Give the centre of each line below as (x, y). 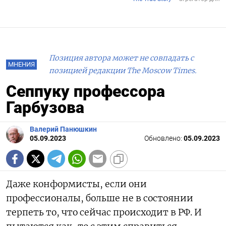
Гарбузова (45, 108)
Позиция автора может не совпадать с (121, 58)
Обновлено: (164, 139)
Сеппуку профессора (86, 92)
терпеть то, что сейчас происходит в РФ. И (104, 213)
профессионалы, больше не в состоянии (100, 199)
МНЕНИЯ (21, 65)
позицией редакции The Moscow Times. (123, 71)
